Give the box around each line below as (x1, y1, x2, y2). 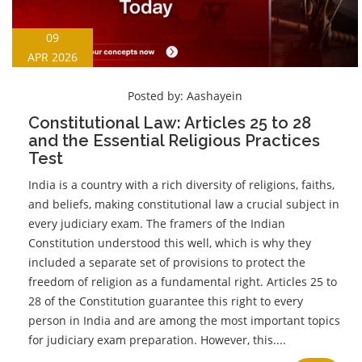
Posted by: (128, 88, 187, 104)
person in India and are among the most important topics (28, 313, 340, 329)
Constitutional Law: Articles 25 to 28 (28, 113, 311, 133)
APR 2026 (27, 49, 78, 65)
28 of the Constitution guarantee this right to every (28, 293, 303, 309)
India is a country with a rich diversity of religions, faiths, (28, 177, 335, 193)
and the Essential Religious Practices (28, 131, 320, 151)
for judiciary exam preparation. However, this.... (28, 332, 286, 348)
